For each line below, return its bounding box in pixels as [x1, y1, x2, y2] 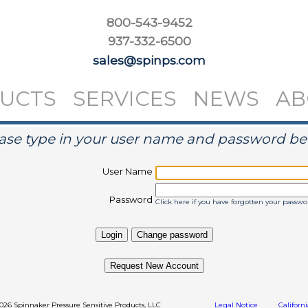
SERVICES [73, 86, 177, 111]
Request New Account [109, 261, 199, 271]
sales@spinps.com [93, 52, 206, 67]
